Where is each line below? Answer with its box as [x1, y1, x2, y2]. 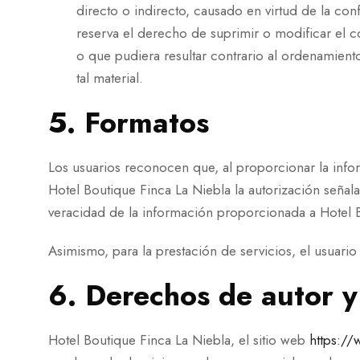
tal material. [76, 68, 143, 88]
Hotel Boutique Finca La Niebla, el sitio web [48, 330, 309, 350]
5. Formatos [48, 101, 209, 144]
